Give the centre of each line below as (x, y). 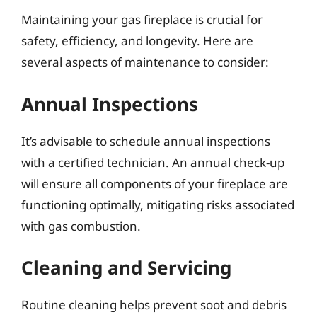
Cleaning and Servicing (126, 267)
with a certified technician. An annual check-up (153, 162)
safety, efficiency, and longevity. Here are (137, 41)
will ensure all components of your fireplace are (155, 183)
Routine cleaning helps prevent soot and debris (154, 305)
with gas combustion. (81, 226)
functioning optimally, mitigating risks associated (158, 204)
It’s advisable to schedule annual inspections (146, 141)
